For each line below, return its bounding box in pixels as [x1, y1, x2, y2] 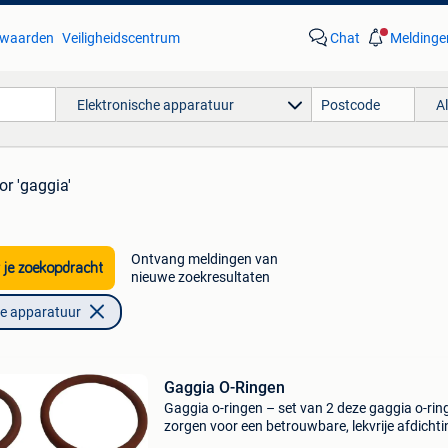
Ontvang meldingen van [130, 251, 278, 267]
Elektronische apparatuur [76, 96, 234, 113]
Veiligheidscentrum [61, 30, 180, 46]
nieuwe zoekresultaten [130, 269, 270, 285]
